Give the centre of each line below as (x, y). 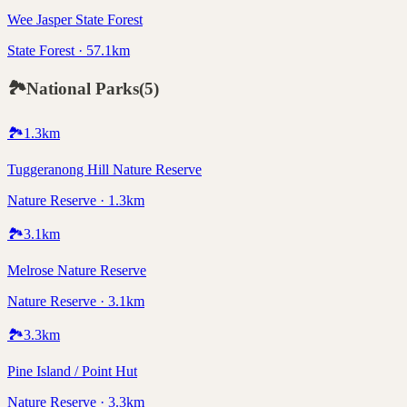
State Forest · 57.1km (69, 51)
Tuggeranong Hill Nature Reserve (104, 169)
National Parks (83, 89)
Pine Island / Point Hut (72, 371)
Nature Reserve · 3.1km (76, 301)
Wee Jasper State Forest (75, 20)
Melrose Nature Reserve (77, 270)
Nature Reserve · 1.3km (76, 200)
